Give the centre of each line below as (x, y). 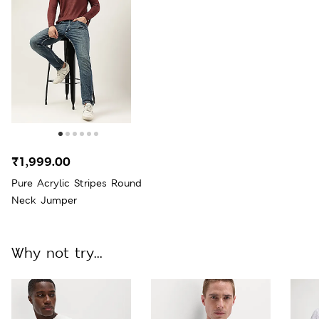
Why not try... (57, 252)
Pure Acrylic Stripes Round (77, 183)
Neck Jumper (44, 200)
